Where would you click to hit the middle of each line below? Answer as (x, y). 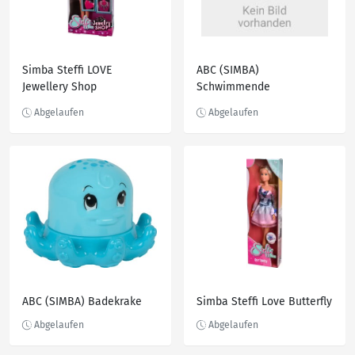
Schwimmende (233, 87)
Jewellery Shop (59, 87)
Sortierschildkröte (242, 103)
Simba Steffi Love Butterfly (264, 302)
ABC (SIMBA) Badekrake (82, 302)
